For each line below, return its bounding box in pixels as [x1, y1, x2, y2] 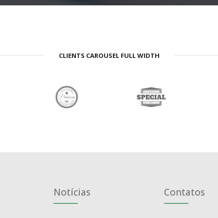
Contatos [163, 186, 205, 199]
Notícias [53, 186, 91, 199]
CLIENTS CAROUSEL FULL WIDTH [58, 51, 160, 60]
